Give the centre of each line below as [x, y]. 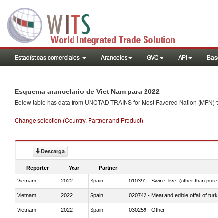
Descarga [53, 151]
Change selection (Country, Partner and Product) [79, 120]
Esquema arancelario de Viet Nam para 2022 [87, 91]
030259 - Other [147, 209]
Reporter [37, 168]
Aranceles [114, 57]
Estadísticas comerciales [48, 57]
